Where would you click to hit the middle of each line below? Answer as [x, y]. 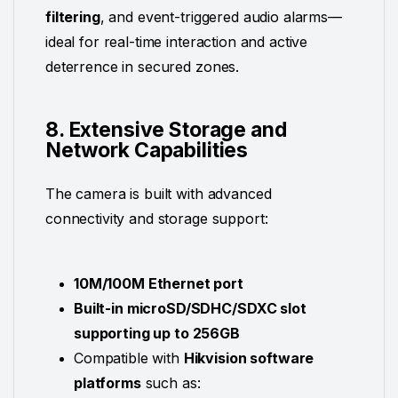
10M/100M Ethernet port [159, 284]
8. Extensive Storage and [166, 129]
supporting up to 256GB [157, 334]
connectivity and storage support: [157, 218]
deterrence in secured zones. [143, 67]
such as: [171, 383]
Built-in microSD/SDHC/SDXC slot [190, 309]
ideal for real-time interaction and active [177, 42]
